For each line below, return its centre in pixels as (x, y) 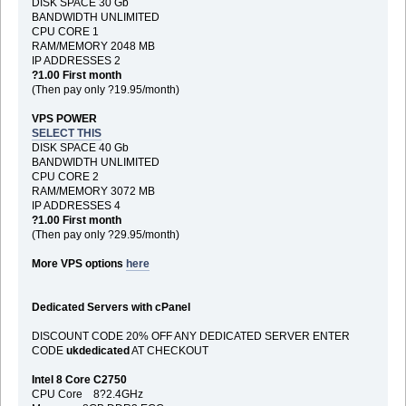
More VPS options (78, 263)
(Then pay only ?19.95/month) (105, 89)
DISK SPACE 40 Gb (80, 147)
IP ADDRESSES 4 (76, 205)
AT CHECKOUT (169, 350)
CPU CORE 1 (65, 31)
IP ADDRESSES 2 (76, 60)
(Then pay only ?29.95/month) (105, 234)
